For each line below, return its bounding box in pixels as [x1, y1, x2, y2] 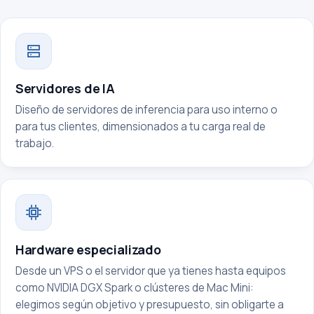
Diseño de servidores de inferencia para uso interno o [15, 102, 278, 117]
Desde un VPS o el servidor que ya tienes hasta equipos [15, 263, 286, 278]
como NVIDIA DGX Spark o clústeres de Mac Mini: [15, 280, 254, 295]
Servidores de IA [15, 79, 115, 97]
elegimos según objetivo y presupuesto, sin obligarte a [15, 296, 284, 312]
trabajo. [15, 135, 54, 151]
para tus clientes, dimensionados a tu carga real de [15, 118, 266, 134]
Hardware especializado [15, 240, 161, 258]
